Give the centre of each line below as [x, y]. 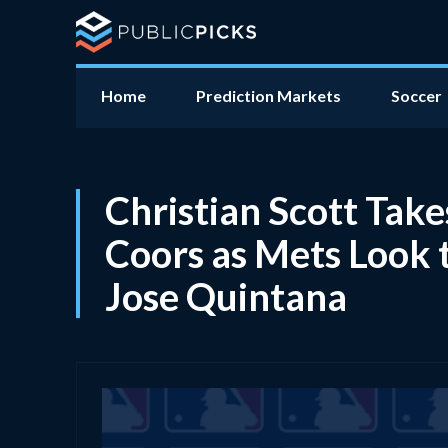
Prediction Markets [268, 95]
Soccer [416, 95]
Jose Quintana [226, 296]
